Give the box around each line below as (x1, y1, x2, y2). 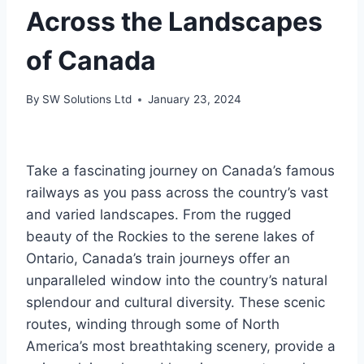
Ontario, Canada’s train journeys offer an (26, 250, 290, 267)
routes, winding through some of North (26, 316, 279, 333)
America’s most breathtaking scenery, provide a (26, 338, 336, 355)
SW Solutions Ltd (42, 93, 132, 106)
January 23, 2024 (148, 93, 242, 106)
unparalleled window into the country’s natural (26, 272, 327, 289)
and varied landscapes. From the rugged (26, 206, 292, 223)
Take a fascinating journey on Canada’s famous (26, 162, 335, 180)
